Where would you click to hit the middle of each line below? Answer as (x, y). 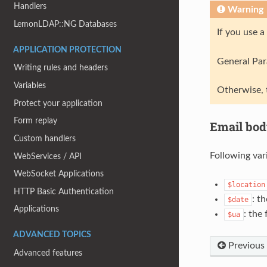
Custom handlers (45, 138)
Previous (245, 245)
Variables (30, 86)
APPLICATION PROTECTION (67, 50)
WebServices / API (48, 156)
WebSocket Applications (59, 174)
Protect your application (58, 103)
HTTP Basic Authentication (64, 191)
